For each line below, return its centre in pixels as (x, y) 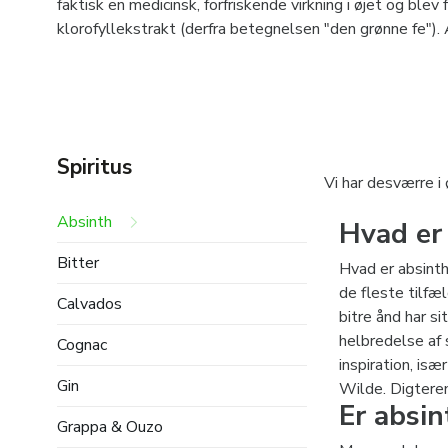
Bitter (78, 262)
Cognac (82, 344)
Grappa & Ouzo (110, 426)
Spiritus (94, 166)
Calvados (89, 303)
